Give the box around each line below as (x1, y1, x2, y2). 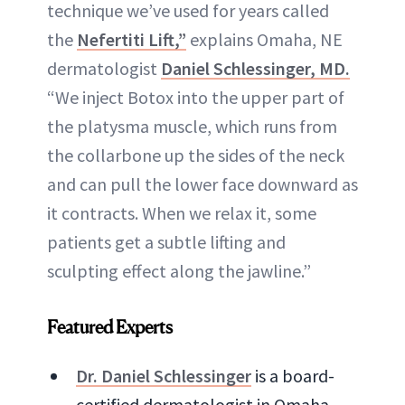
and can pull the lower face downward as (47, 172, 358, 195)
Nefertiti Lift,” (77, 27, 186, 51)
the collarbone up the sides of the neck (47, 143, 344, 166)
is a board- (251, 363, 334, 387)
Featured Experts (47, 316, 173, 338)
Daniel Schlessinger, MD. (161, 56, 350, 80)
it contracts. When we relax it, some (47, 201, 316, 224)
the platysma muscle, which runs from (47, 114, 337, 137)
